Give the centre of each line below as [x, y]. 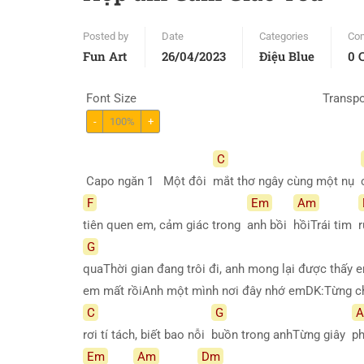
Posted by [106, 36]
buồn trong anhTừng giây [282, 334]
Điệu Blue [287, 56]
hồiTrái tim [326, 225]
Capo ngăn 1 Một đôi [148, 181]
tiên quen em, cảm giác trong [165, 225]
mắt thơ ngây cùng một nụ [287, 181]
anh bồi [270, 225]
